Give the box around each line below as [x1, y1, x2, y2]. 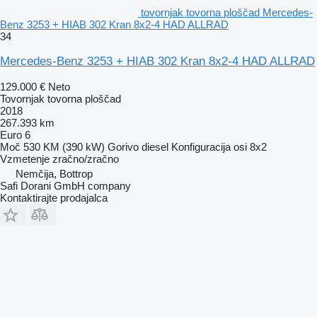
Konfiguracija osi [171, 140, 247, 153]
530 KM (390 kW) [23, 140, 105, 153]
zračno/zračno [52, 152, 119, 165]
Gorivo [108, 140, 139, 153]
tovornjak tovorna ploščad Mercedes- [141, 6, 313, 18]
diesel [142, 140, 168, 153]
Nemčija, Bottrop [16, 167, 93, 180]
